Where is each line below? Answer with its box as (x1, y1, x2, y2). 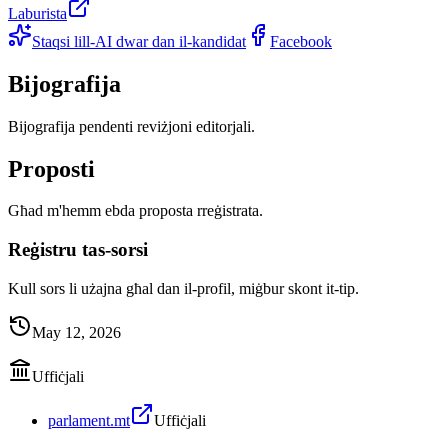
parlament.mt (48, 411, 130, 429)
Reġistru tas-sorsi (8, 239, 148, 261)
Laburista (8, 4, 67, 22)
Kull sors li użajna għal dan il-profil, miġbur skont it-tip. (8, 279, 359, 297)
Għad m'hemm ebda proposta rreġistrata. (8, 202, 263, 220)
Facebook (270, 32, 332, 50)
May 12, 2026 (32, 323, 121, 341)
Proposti (8, 155, 95, 182)
